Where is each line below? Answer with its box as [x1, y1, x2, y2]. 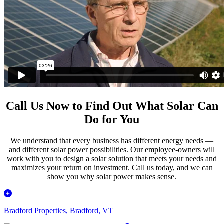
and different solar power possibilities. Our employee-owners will [9, 145, 215, 154]
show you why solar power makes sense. [47, 172, 176, 181]
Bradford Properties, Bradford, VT [4, 206, 113, 215]
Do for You [84, 113, 139, 126]
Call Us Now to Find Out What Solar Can [5, 99, 218, 113]
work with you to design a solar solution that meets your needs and [7, 154, 217, 163]
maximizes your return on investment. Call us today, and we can [11, 163, 213, 172]
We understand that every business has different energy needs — [10, 136, 213, 145]
